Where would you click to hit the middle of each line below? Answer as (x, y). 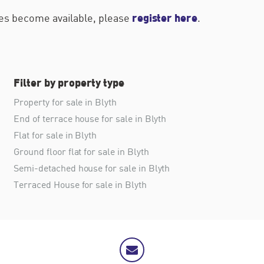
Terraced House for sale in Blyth (80, 185)
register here (165, 17)
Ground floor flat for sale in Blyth (81, 152)
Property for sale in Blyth (65, 102)
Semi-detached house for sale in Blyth (92, 168)
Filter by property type (69, 82)
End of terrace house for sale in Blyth (90, 119)
